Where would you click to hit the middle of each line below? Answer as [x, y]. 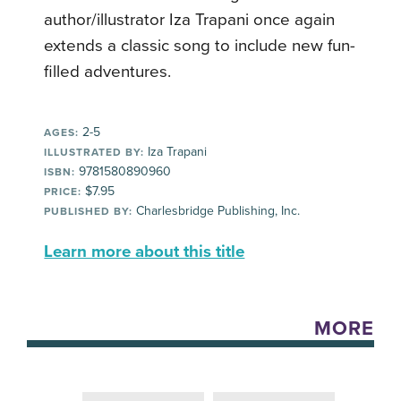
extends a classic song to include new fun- [200, 46]
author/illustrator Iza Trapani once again [190, 20]
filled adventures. [108, 72]
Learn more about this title [145, 252]
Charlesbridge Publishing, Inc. [217, 211]
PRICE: [63, 192]
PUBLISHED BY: [89, 211]
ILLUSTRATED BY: [94, 152]
